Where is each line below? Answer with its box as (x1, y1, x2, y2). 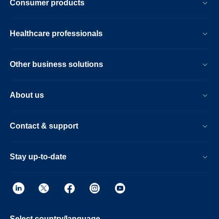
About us (10, 91, 44, 99)
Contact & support (10, 122, 78, 130)
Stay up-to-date (10, 153, 66, 161)
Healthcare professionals (10, 29, 103, 38)
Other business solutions (10, 60, 103, 68)
